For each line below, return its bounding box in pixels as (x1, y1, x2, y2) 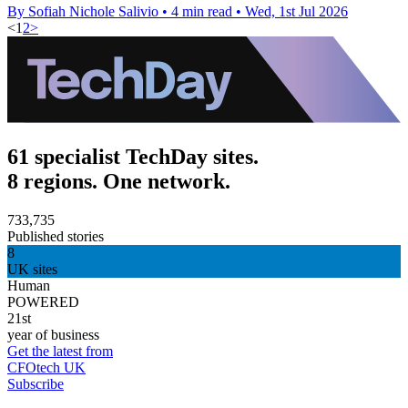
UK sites (7, 260, 57, 277)
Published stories (7, 228, 104, 244)
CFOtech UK (7, 359, 86, 375)
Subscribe (7, 375, 64, 392)
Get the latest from (7, 342, 113, 359)
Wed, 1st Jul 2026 (245, 3, 348, 19)
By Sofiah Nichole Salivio (7, 3, 158, 19)
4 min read (171, 3, 232, 19)
